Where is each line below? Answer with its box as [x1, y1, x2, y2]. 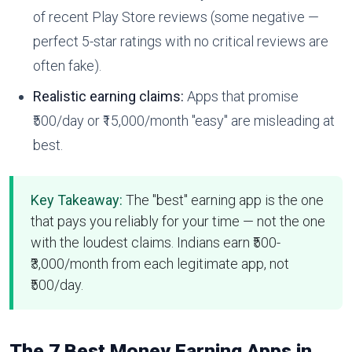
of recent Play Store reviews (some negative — [32, 8, 319, 25]
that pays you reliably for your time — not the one [30, 213, 325, 230]
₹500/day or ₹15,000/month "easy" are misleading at [32, 112, 335, 129]
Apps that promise [183, 87, 299, 104]
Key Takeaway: [30, 192, 123, 209]
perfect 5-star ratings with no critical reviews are [32, 32, 328, 49]
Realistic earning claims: [32, 87, 184, 104]
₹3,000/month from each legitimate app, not [30, 255, 289, 273]
